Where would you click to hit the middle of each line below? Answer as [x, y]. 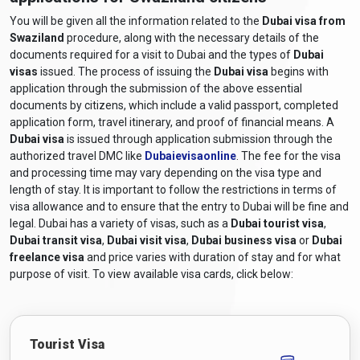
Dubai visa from [304, 20]
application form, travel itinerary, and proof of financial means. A [172, 122]
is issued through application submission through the [198, 139]
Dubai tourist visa [277, 223]
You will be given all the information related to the [136, 20]
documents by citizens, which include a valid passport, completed [174, 105]
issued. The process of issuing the [126, 71]
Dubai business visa [244, 240]
